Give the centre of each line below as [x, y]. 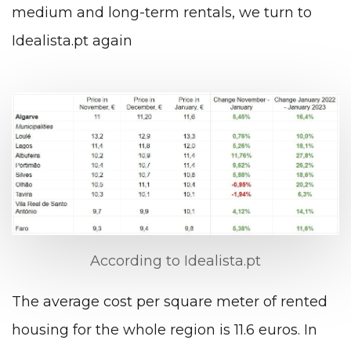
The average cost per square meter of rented [170, 302]
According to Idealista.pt [175, 261]
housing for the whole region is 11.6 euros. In [165, 330]
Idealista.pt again [72, 41]
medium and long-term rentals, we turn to [162, 13]
